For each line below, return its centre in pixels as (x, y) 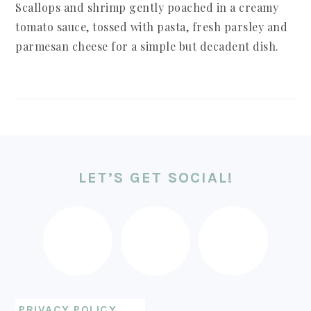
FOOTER (54, 160)
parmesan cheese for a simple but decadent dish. (147, 46)
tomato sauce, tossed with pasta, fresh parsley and (152, 27)
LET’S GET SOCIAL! (155, 178)
